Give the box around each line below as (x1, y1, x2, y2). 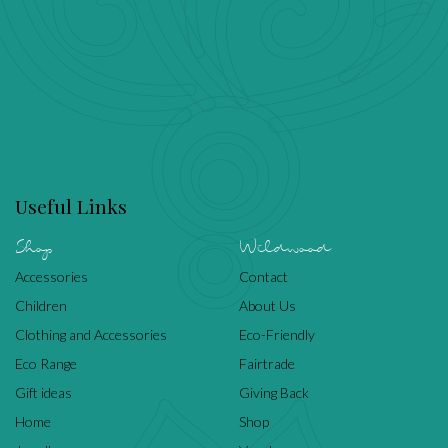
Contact (239, 267, 288, 285)
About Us (239, 296, 296, 314)
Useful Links (15, 192, 127, 219)
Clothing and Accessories (15, 325, 167, 343)
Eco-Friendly (239, 325, 315, 343)
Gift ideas (15, 383, 72, 401)
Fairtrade (239, 354, 295, 372)
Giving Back (239, 383, 309, 401)
